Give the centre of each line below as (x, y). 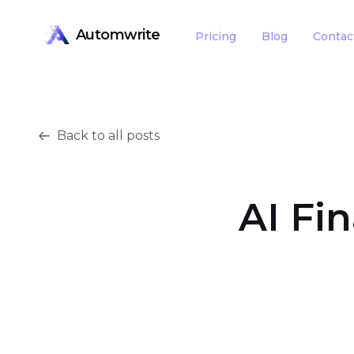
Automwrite (118, 35)
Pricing (216, 36)
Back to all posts (108, 136)
